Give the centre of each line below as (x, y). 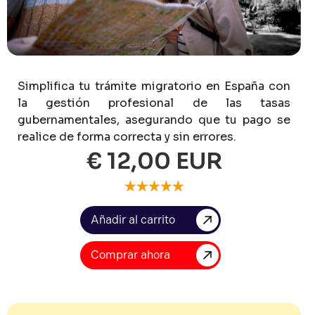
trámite (116, 86)
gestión (68, 103)
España (244, 86)
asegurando (159, 120)
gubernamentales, (69, 120)
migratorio (171, 86)
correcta (137, 136)
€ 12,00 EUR (154, 161)
